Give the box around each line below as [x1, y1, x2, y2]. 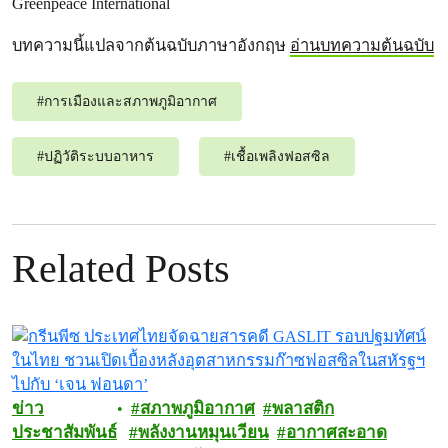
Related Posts [12, 246, 230, 291]
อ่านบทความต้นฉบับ [290, 36, 434, 55]
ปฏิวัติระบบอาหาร [44, 149, 154, 164]
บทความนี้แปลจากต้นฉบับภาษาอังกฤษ [12, 36, 290, 55]
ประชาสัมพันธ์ [12, 423, 117, 442]
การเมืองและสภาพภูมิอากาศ [44, 94, 217, 109]
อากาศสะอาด [286, 423, 387, 442]
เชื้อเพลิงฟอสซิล [231, 149, 330, 164]
